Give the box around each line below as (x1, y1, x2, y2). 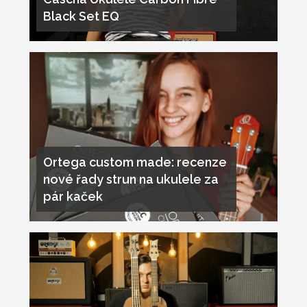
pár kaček (42, 189, 103, 204)
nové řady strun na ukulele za (42, 172, 219, 187)
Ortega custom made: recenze (42, 155, 227, 170)
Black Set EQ (42, 9, 119, 24)
